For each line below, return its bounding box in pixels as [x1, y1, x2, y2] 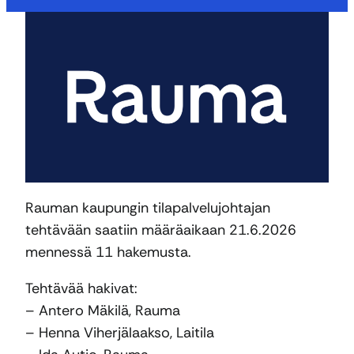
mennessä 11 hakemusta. [25, 243, 191, 262]
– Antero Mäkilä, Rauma [25, 301, 180, 321]
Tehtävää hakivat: [25, 279, 137, 299]
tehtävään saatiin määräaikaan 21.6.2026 [25, 220, 296, 240]
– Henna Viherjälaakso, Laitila [25, 323, 214, 343]
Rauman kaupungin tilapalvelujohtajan [25, 198, 270, 218]
